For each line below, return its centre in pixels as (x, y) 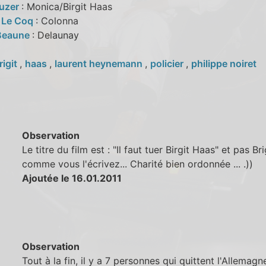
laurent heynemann (99, 63)
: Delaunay (55, 35)
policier (168, 63)
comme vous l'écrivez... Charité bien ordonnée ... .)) (138, 164)
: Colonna (57, 20)
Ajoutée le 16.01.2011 (72, 178)
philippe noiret (224, 63)
